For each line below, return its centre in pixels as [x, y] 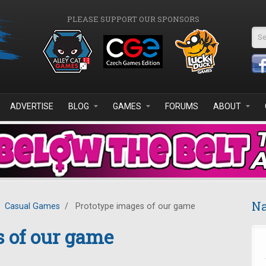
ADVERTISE [32, 106]
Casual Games [32, 206]
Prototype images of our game [134, 206]
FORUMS [182, 106]
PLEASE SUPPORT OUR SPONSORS [133, 19]
